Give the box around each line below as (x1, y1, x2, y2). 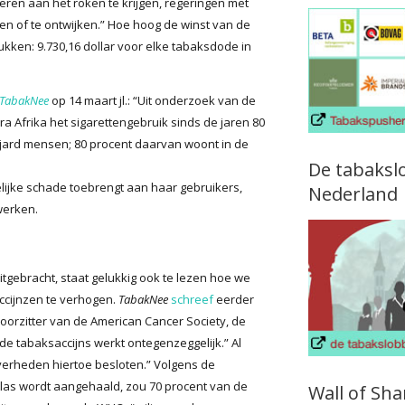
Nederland (307, 181, 398, 206)
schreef (171, 290, 213, 307)
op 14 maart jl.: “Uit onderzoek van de (49, 91, 256, 108)
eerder (213, 290, 254, 307)
